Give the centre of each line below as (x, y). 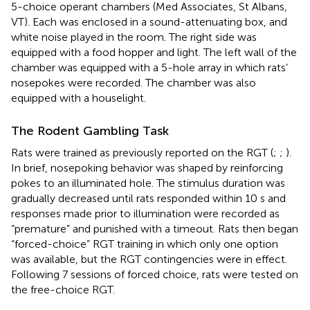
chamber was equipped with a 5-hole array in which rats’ (149, 67)
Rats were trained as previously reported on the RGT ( (142, 152)
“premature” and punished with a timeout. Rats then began (155, 228)
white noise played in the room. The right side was (134, 37)
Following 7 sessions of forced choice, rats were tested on (155, 274)
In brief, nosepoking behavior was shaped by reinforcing (147, 167)
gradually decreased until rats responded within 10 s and (148, 198)
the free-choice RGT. (63, 289)
